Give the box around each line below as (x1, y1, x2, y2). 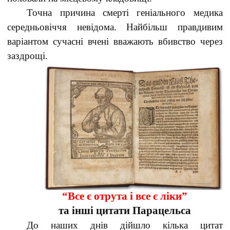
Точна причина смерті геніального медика (27, 7, 223, 18)
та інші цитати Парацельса (58, 204, 191, 217)
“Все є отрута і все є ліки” (62, 190, 187, 202)
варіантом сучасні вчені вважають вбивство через (7, 36, 223, 47)
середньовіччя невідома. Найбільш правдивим (7, 22, 223, 32)
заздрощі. (7, 50, 48, 61)
